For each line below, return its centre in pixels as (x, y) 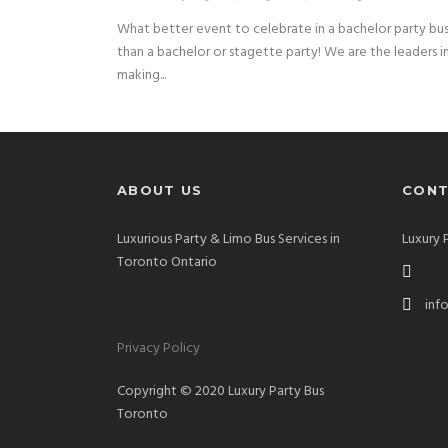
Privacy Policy (158, 348)
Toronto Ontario (167, 262)
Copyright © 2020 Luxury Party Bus (220, 391)
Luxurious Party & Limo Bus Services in (228, 239)
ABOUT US (160, 190)
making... (141, 75)
